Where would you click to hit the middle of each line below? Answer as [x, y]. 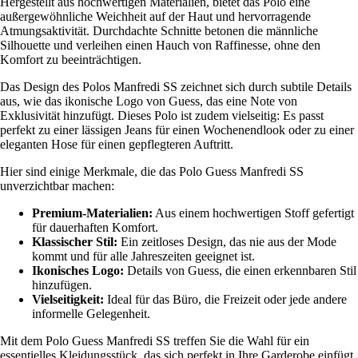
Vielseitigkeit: [68, 299]
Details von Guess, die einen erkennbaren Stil [240, 270]
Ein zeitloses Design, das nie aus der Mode [227, 241]
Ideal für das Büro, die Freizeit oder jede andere [225, 299]
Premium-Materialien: [92, 213]
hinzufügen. [62, 284]
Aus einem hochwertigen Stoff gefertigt [253, 213]
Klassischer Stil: [75, 241]
